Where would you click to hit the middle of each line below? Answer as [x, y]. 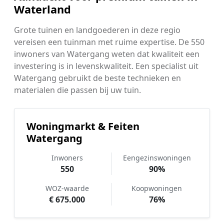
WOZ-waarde [67, 188]
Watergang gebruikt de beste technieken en [97, 78]
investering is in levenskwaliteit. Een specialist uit [106, 66]
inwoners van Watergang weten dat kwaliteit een [107, 54]
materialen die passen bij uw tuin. [77, 90]
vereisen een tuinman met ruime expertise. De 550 [109, 42]
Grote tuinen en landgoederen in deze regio [97, 30]
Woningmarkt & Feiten [83, 126]
